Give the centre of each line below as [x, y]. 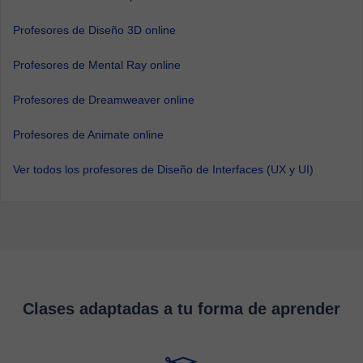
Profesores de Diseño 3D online [94, 30]
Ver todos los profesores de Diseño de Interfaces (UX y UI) [163, 169]
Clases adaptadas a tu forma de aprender [181, 309]
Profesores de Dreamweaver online [104, 100]
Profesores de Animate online [88, 135]
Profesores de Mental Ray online [97, 65]
